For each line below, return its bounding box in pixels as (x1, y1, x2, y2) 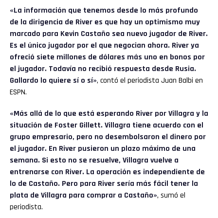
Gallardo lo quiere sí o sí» (10, 75, 97, 86)
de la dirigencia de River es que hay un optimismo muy (10, 17, 200, 27)
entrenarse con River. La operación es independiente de (10, 166, 205, 177)
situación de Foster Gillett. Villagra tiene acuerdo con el (10, 120, 203, 130)
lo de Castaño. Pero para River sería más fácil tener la (10, 178, 198, 189)
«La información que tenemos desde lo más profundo (10, 5, 198, 16)
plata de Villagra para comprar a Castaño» (10, 190, 157, 200)
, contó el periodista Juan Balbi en (97, 75, 203, 86)
